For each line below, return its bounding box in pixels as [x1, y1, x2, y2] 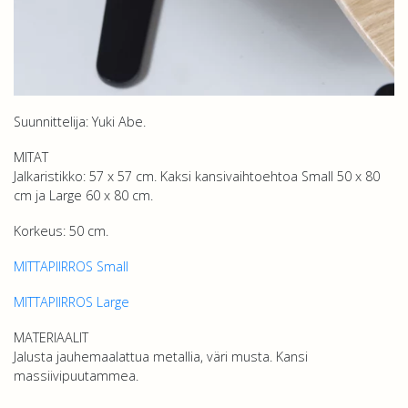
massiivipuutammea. [14, 367, 138, 384]
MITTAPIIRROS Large [14, 293, 129, 311]
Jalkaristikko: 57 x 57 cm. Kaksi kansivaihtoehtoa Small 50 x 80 [14, 168, 380, 185]
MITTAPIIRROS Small [14, 258, 128, 275]
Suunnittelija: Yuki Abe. [14, 113, 146, 130]
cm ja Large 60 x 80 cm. [14, 187, 153, 204]
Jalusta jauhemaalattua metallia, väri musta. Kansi [14, 348, 308, 365]
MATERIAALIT [14, 329, 88, 346]
